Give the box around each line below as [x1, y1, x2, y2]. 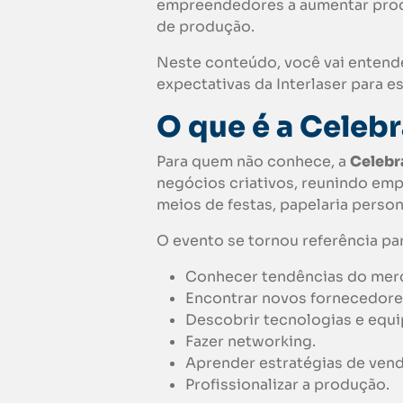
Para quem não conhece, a [157, 152, 350, 172]
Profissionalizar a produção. [185, 375, 390, 395]
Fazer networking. [185, 332, 316, 352]
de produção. [157, 17, 255, 37]
